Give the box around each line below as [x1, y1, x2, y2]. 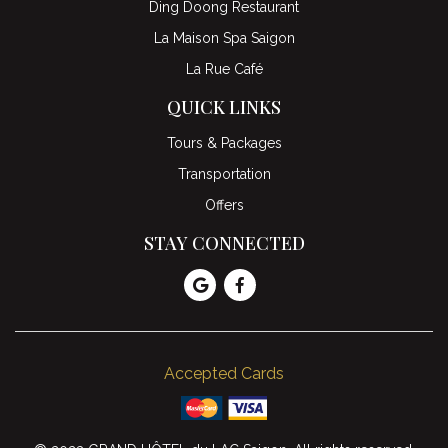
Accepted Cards [164, 364, 284, 384]
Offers [204, 197, 244, 214]
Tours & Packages [166, 135, 282, 152]
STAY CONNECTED [143, 231, 305, 256]
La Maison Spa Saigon [153, 30, 295, 47]
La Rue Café [185, 61, 263, 78]
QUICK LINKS [167, 95, 281, 120]
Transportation [177, 166, 271, 183]
